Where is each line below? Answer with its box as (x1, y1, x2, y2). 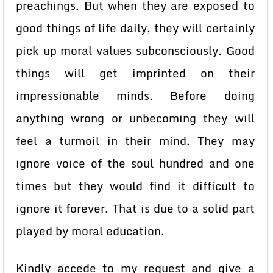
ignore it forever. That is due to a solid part (16, 199, 255, 218)
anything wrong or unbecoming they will (16, 109, 255, 127)
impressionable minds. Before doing (16, 87, 255, 105)
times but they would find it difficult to (16, 177, 255, 195)
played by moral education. (16, 222, 165, 240)
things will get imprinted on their (16, 64, 255, 82)
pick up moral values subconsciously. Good (16, 41, 255, 60)
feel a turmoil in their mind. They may (16, 132, 255, 150)
